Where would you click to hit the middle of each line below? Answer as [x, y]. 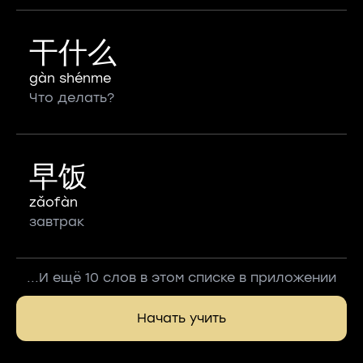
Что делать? [72, 98]
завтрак [57, 222]
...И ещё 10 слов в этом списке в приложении [181, 278]
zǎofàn [53, 202]
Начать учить [181, 318]
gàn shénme [70, 78]
